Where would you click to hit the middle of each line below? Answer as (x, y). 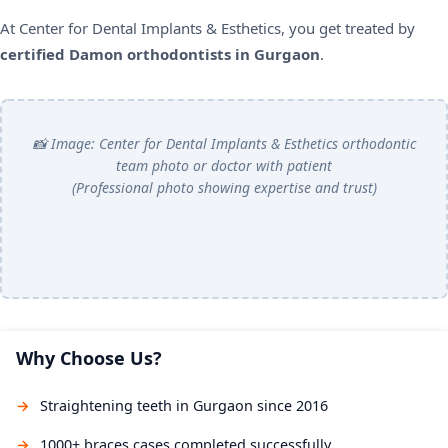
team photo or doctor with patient (224, 166)
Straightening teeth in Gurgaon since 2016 (184, 406)
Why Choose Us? (89, 358)
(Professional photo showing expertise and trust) (224, 188)
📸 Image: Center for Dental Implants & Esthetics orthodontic (224, 144)
